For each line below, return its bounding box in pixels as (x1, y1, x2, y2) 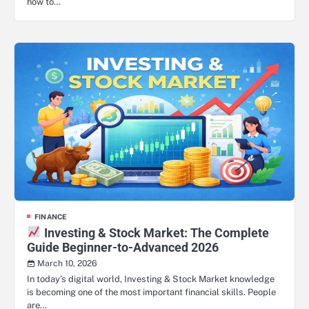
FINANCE (34, 212, 67, 221)
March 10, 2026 (37, 257, 97, 268)
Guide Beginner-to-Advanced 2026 (27, 239, 219, 255)
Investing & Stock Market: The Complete (41, 225, 269, 240)
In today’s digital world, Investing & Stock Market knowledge (27, 273, 275, 284)
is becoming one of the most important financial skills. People (27, 286, 276, 297)
